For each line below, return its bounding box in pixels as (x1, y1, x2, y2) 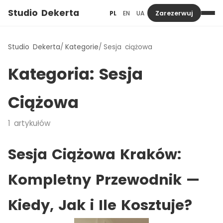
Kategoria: (8, 63, 99, 85)
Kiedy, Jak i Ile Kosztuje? (8, 195, 192, 215)
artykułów (10, 118, 50, 128)
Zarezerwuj (155, 8, 193, 17)
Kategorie (65, 42, 99, 52)
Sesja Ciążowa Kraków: (8, 144, 181, 164)
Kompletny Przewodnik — (8, 170, 200, 190)
